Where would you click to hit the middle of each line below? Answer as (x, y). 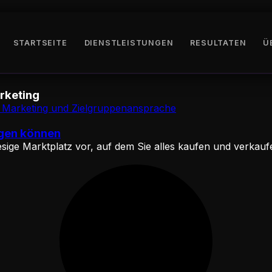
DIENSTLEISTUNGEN (129, 42)
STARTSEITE (40, 42)
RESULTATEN (218, 42)
